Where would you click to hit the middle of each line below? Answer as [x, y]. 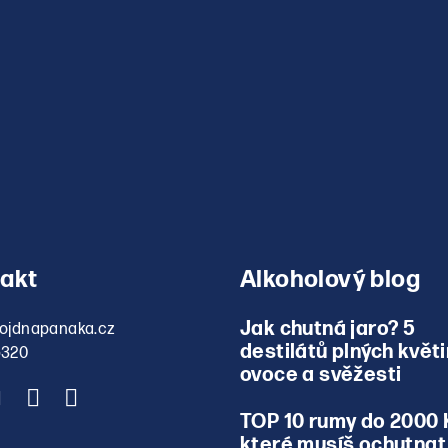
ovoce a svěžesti [321, 374]
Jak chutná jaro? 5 [328, 328]
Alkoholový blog [330, 279]
